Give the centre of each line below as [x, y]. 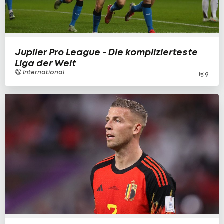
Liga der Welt [45, 63]
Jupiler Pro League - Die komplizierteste [106, 52]
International [43, 72]
